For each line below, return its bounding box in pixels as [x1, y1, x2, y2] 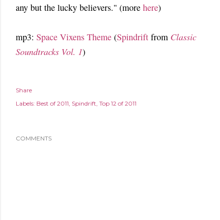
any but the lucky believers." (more [16, 1, 143, 13]
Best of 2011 [36, 100, 69, 107]
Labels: [16, 100, 35, 107]
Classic [170, 31, 196, 43]
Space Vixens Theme [36, 31, 111, 43]
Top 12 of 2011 [99, 100, 137, 107]
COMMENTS [16, 135, 52, 142]
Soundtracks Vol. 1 [16, 46, 82, 57]
